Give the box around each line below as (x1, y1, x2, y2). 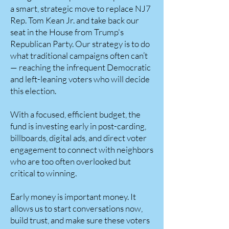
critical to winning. (10, 168, 77, 178)
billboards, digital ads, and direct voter (10, 132, 147, 143)
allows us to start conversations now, (10, 203, 143, 214)
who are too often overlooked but (10, 156, 131, 167)
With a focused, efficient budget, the (10, 109, 141, 120)
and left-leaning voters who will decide (10, 74, 150, 84)
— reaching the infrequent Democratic (10, 62, 151, 73)
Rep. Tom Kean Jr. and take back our (10, 15, 139, 26)
